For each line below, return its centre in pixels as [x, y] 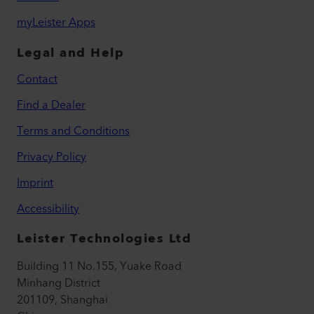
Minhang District [59, 283]
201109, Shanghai [62, 300]
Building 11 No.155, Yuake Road [99, 266]
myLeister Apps [56, 23]
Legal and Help [70, 53]
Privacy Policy [52, 157]
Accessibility [48, 209]
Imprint [35, 183]
